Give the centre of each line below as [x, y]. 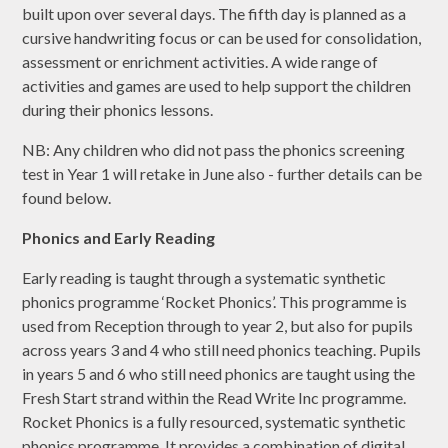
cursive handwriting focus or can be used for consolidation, [222, 38]
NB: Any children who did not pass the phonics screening [214, 150]
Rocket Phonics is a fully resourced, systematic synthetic [214, 422]
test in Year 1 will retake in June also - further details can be [222, 174]
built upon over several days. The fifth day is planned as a [214, 14]
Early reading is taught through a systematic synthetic [204, 278]
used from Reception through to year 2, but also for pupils [218, 326]
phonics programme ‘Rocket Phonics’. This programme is [215, 302]
